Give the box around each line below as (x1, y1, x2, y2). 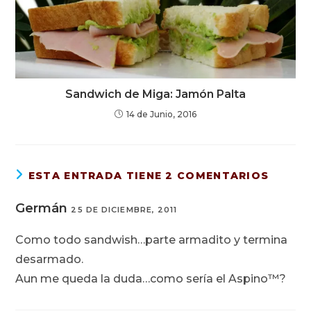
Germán (15, 200, 68, 216)
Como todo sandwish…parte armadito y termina (15, 233, 288, 246)
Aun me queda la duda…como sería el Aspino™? (15, 271, 287, 285)
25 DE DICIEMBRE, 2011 (71, 204, 178, 215)
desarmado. (15, 252, 84, 266)
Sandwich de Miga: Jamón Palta (65, 87, 246, 101)
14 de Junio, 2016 (126, 108, 196, 119)
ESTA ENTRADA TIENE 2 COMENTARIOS (28, 169, 269, 182)
